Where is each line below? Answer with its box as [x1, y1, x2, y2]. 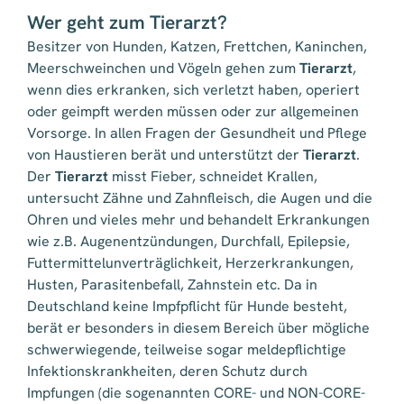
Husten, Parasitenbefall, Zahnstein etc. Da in [27, 275, 317, 295]
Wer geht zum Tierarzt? [27, 10, 227, 35]
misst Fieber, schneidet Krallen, [108, 167, 317, 187]
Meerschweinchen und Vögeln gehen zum [27, 59, 299, 78]
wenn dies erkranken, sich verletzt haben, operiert [27, 80, 360, 100]
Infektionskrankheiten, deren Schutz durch [27, 362, 308, 381]
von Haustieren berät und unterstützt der [27, 145, 303, 165]
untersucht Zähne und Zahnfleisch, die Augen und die [27, 188, 372, 208]
